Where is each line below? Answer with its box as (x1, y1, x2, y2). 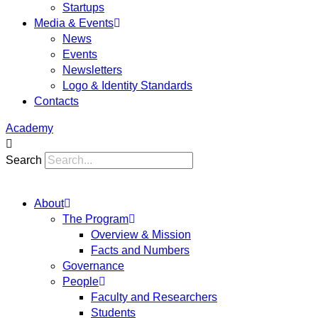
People (62, 275, 99, 287)
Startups (62, 1, 104, 13)
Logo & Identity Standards (62, 79, 192, 92)
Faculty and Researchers (91, 291, 217, 303)
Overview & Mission (91, 229, 191, 241)
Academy (6, 122, 53, 134)
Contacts (34, 95, 79, 107)
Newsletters (62, 64, 122, 76)
